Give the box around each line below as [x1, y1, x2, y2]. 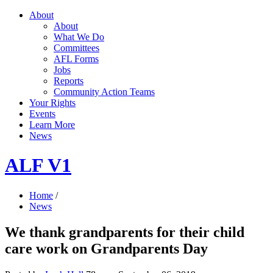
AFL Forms [54, 54, 99, 64]
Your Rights [29, 97, 76, 108]
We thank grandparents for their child [5, 224, 244, 240]
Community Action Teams [54, 87, 155, 97]
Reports [54, 76, 83, 86]
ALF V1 [5, 154, 71, 177]
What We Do [54, 32, 104, 42]
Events [29, 108, 55, 119]
